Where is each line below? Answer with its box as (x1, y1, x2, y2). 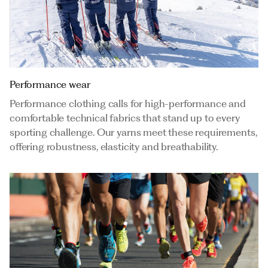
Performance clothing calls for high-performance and (10, 97, 246, 109)
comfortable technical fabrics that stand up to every (10, 111, 240, 124)
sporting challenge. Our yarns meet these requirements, (10, 126, 257, 138)
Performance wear (10, 78, 90, 90)
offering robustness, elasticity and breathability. (10, 140, 218, 153)
